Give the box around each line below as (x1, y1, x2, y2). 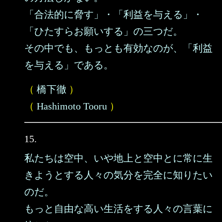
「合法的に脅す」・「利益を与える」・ (24, 9, 203, 20)
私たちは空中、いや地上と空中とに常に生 (24, 153, 213, 164)
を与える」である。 (24, 59, 113, 70)
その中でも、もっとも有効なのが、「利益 (24, 43, 213, 54)
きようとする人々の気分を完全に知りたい (24, 169, 213, 180)
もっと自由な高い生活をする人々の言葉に (24, 203, 213, 214)
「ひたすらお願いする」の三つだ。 (24, 26, 183, 37)
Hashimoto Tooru (37, 101, 107, 111)
